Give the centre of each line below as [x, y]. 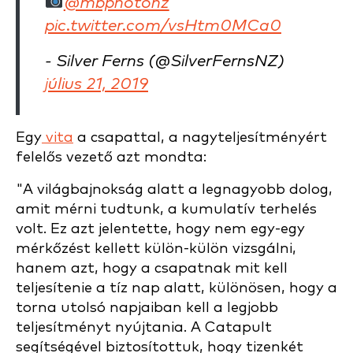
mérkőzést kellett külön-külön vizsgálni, [156, 249]
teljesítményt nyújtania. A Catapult [144, 327]
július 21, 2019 [97, 84]
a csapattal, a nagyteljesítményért [200, 137]
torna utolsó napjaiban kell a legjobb [147, 308]
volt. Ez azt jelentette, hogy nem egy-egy [160, 229]
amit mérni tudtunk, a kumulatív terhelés [166, 209]
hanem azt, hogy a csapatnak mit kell [152, 268]
